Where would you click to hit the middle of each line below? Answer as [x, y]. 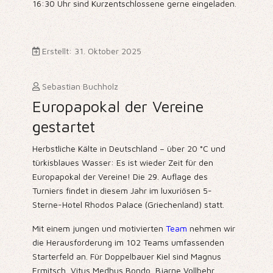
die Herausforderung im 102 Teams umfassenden [128, 243]
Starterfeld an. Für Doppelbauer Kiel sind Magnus [126, 257]
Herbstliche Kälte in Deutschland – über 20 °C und [129, 149]
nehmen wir [211, 229]
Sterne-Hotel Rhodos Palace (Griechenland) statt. [128, 205]
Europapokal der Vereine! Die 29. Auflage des [120, 177]
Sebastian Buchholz [80, 87]
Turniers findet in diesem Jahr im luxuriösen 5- [122, 191]
